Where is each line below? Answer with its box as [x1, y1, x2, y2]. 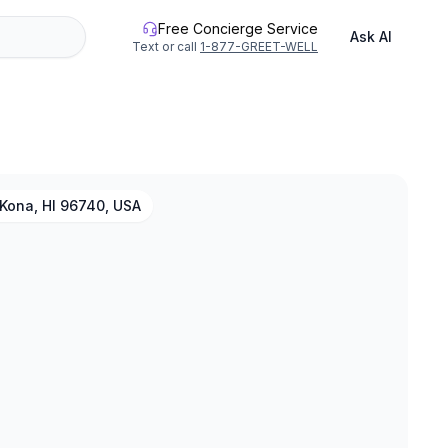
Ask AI [350, 28, 392, 45]
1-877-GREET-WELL [200, 39, 318, 54]
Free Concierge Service [158, 20, 318, 37]
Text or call [132, 39, 197, 54]
